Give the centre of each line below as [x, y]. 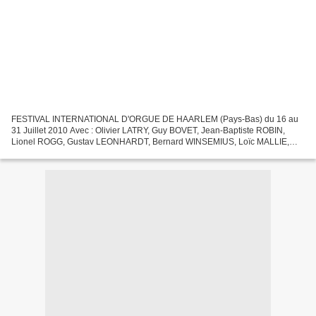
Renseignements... [47, 164]
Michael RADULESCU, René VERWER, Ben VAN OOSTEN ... [129, 153]
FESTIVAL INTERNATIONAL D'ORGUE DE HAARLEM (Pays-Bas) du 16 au [155, 119]
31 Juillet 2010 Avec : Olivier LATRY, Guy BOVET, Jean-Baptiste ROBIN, [148, 130]
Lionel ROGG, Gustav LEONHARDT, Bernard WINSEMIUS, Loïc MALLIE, [150, 141]
